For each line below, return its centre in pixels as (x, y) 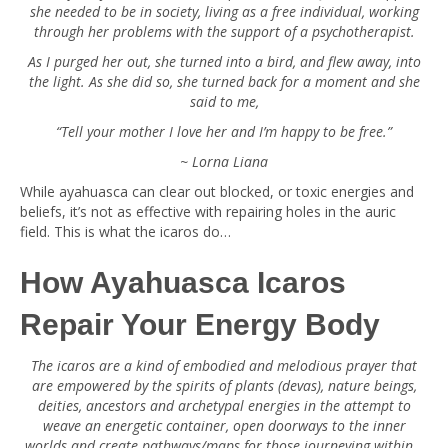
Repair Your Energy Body (200, 324)
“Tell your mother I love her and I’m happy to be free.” (224, 131)
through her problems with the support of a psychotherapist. (224, 31)
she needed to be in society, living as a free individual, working (224, 11)
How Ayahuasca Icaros (183, 282)
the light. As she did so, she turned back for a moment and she (224, 81)
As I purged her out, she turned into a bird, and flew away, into (224, 61)
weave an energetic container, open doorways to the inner (224, 425)
